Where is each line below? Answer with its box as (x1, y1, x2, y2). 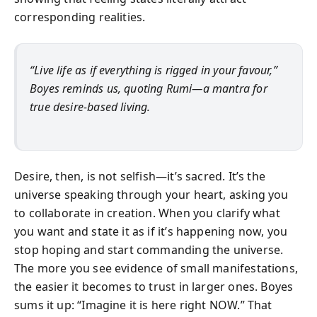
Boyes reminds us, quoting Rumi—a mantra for (30, 81, 267, 96)
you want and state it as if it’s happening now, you (14, 223, 288, 239)
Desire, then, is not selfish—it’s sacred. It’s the (14, 168, 265, 184)
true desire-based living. (30, 99, 151, 115)
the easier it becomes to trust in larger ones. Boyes (14, 278, 294, 294)
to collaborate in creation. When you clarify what (14, 204, 280, 221)
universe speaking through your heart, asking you (14, 186, 289, 202)
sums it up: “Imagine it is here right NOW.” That (14, 296, 272, 313)
